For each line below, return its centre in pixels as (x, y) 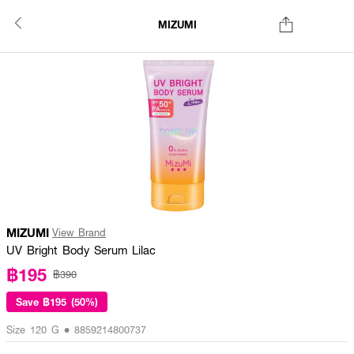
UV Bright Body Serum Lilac (81, 250)
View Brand (79, 232)
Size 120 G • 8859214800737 (76, 330)
